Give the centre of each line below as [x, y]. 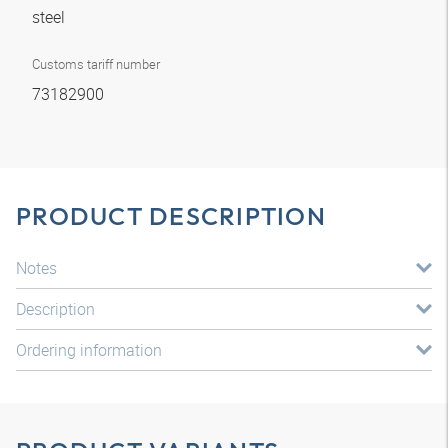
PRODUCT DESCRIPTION [171, 216]
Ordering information [89, 350]
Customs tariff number [96, 64]
